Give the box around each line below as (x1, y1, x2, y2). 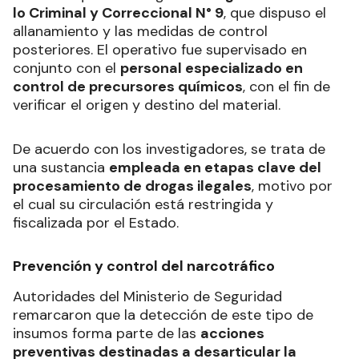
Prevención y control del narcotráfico (13, 256, 275, 276)
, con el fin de (243, 76, 330, 96)
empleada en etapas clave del (109, 157, 321, 177)
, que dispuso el (224, 2, 326, 22)
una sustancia (13, 157, 109, 177)
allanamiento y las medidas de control (13, 21, 268, 41)
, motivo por (252, 175, 333, 196)
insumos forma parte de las (13, 323, 200, 343)
